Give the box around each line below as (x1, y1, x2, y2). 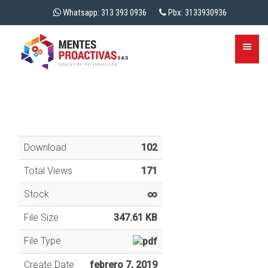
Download (23, 142, 66, 153)
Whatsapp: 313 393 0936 (61, 7, 159, 18)
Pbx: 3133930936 (166, 7, 227, 18)
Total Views (23, 165, 72, 176)
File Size (23, 212, 59, 223)
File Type (23, 235, 61, 246)
